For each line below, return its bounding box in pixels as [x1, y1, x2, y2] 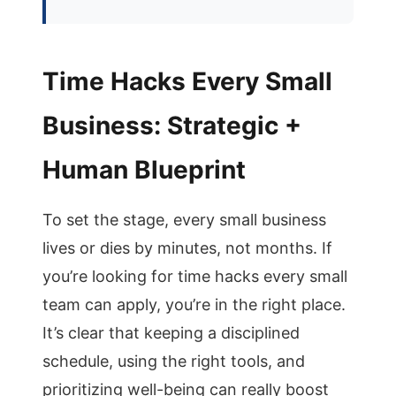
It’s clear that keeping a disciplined [42, 324, 300, 342]
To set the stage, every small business [42, 210, 326, 229]
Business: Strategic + [42, 110, 301, 141]
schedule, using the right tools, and [42, 352, 305, 370]
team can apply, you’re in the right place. [42, 295, 346, 314]
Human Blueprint [42, 155, 246, 185]
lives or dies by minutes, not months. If [42, 239, 332, 257]
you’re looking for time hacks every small [42, 267, 347, 286]
